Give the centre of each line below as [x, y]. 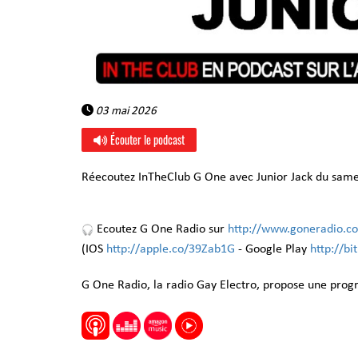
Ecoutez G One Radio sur [161, 229]
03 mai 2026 [125, 111]
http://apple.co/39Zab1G [171, 249]
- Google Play [272, 249]
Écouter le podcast [146, 139]
